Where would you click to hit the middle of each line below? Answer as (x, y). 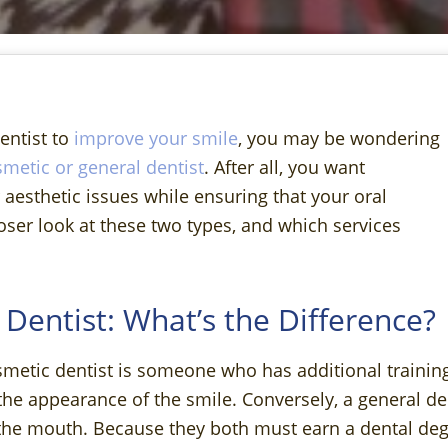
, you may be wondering (339, 137)
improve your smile (156, 137)
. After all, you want (284, 166)
